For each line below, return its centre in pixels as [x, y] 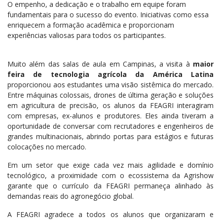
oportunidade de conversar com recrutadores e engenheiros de [110, 126]
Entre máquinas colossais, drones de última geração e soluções [110, 95]
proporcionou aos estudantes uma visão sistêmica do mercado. [110, 85]
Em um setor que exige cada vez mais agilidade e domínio [110, 165]
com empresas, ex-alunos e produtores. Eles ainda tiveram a [110, 116]
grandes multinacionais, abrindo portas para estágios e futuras [110, 137]
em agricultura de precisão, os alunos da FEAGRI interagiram [110, 106]
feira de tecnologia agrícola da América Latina [110, 74]
